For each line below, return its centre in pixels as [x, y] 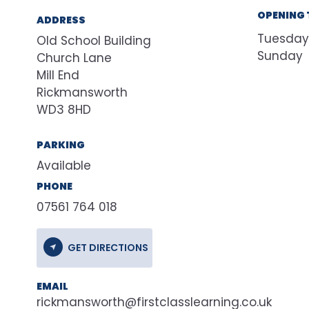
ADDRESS [61, 20]
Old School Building [94, 41]
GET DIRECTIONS [108, 247]
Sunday [280, 56]
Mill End [58, 75]
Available [64, 166]
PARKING [61, 145]
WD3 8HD [64, 110]
